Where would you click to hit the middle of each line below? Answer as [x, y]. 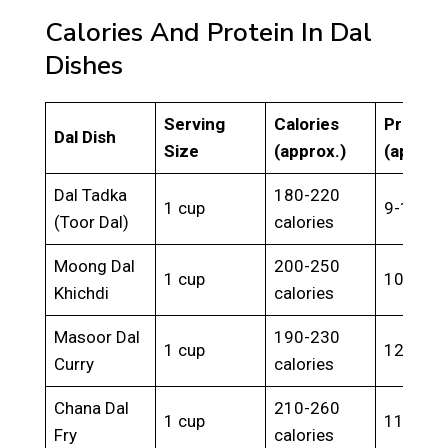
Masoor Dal [97, 337]
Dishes [83, 66]
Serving [195, 124]
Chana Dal [92, 408]
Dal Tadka [91, 195]
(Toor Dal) [92, 222]
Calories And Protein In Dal [208, 33]
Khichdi [82, 293]
